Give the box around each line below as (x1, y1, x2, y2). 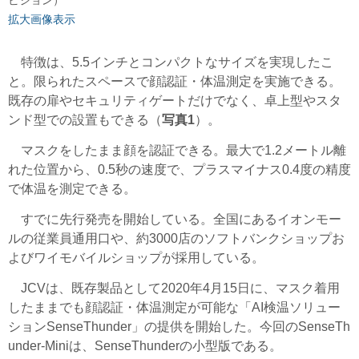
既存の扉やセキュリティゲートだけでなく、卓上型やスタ (8, 94, 341, 108)
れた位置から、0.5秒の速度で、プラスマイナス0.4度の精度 (8, 163, 351, 177)
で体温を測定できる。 (8, 182, 136, 196)
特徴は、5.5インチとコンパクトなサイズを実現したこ (8, 55, 333, 70)
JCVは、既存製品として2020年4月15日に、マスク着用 (8, 281, 340, 296)
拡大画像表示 (8, 13, 75, 26)
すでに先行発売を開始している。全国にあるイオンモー (8, 212, 341, 227)
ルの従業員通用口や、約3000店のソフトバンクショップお (8, 232, 345, 246)
